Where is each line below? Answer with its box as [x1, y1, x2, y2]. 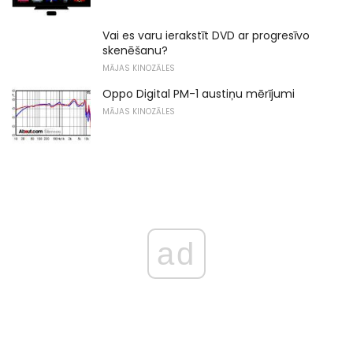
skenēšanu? [102, 42, 168, 58]
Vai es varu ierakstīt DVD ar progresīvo [102, 27, 310, 43]
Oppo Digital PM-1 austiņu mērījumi [102, 85, 295, 102]
